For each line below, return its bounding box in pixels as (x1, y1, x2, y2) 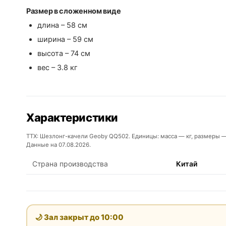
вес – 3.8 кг (37, 63, 78, 73)
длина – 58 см (37, 21, 87, 30)
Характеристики (26, 111, 118, 125)
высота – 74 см (37, 49, 90, 59)
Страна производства (32, 159, 108, 168)
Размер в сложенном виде (26, 7, 121, 16)
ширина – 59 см (37, 35, 93, 44)
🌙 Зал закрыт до (34, 212, 101, 222)
